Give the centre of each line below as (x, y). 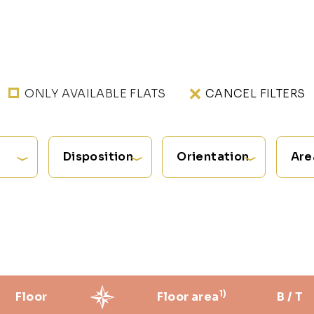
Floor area (188, 296)
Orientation (213, 156)
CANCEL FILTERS (255, 93)
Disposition (98, 156)
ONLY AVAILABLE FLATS (95, 93)
